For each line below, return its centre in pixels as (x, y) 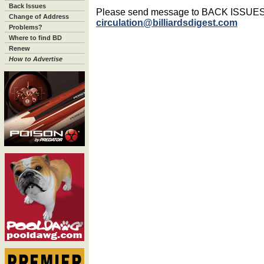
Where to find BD (35, 38)
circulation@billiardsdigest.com (167, 22)
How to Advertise (36, 59)
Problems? (26, 27)
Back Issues (27, 6)
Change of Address (39, 16)
